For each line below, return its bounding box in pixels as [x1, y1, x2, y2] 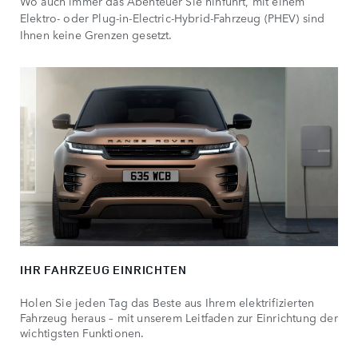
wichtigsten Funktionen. [20, 324, 145, 340]
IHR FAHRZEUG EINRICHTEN [20, 261, 187, 278]
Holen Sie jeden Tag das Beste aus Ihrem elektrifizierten [20, 293, 315, 310]
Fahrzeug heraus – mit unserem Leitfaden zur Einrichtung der [20, 308, 338, 325]
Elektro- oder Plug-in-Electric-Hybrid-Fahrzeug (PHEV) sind [20, 9, 325, 26]
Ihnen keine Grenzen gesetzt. [20, 26, 173, 42]
